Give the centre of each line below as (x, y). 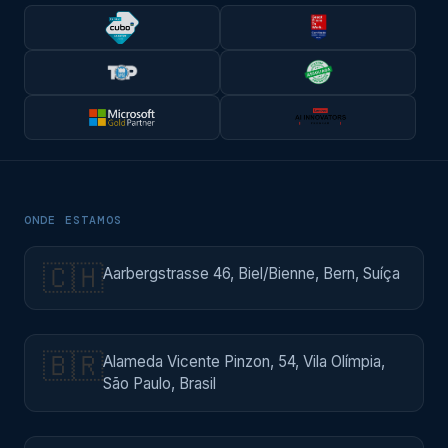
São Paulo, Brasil (159, 383)
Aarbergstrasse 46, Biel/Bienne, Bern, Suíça (251, 273)
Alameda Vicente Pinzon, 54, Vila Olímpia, (244, 361)
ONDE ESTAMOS (73, 220)
